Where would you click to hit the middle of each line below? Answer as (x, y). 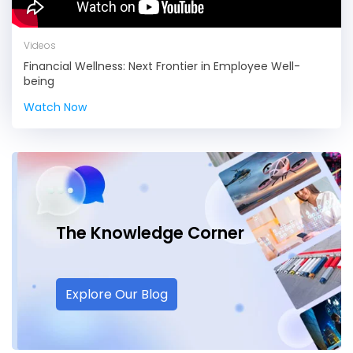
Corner (216, 233)
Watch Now (55, 107)
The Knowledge (122, 233)
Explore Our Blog (117, 294)
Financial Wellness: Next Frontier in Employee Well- (162, 66)
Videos (40, 45)
